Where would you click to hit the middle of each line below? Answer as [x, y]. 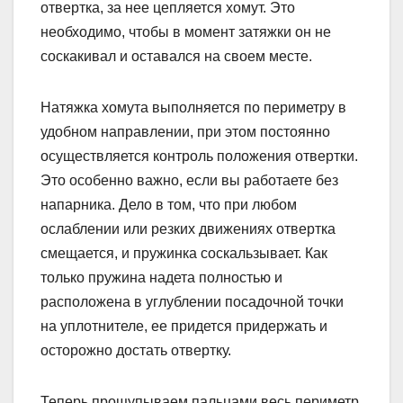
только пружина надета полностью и [161, 278]
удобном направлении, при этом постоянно [185, 132]
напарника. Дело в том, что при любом [169, 205]
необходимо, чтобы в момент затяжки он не [186, 32]
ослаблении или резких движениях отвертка [188, 229]
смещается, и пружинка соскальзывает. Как [184, 254]
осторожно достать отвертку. [136, 351]
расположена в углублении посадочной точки [192, 302]
